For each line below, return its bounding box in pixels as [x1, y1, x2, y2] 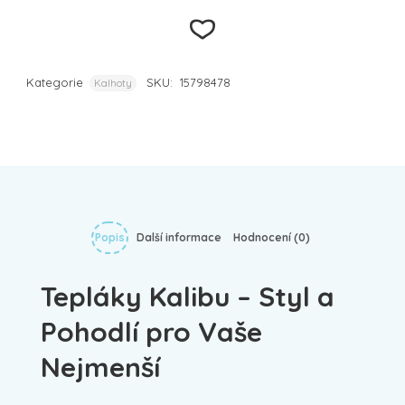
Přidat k [182, 106, 223, 121]
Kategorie [26, 74, 83, 89]
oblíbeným [181, 148, 242, 164]
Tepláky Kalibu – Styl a [41, 278, 334, 314]
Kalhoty [94, 76, 132, 89]
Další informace [137, 230, 221, 244]
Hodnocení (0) [233, 230, 310, 244]
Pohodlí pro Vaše [41, 314, 262, 349]
